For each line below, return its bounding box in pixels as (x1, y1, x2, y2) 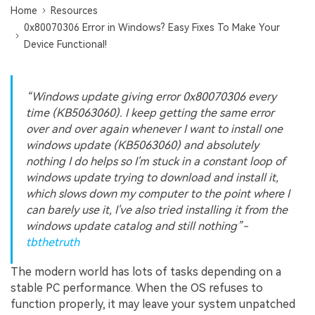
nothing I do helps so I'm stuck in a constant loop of (26, 155, 286, 169)
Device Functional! (24, 39, 108, 51)
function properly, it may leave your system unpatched (11, 297, 295, 311)
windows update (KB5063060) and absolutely (26, 139, 259, 153)
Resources (51, 5, 98, 17)
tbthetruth (26, 236, 80, 250)
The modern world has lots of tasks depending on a (11, 265, 281, 279)
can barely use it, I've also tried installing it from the (26, 203, 288, 217)
